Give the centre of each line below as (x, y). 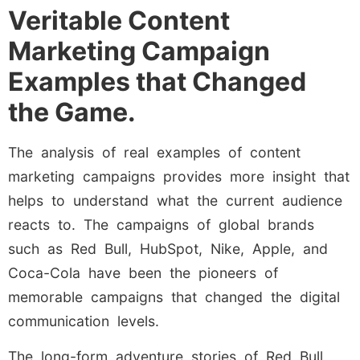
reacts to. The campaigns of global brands (161, 224)
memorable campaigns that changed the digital (174, 297)
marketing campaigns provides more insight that (179, 176)
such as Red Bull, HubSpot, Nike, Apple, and (168, 248)
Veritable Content (119, 20)
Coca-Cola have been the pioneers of (143, 272)
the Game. (72, 112)
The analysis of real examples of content (154, 152)
